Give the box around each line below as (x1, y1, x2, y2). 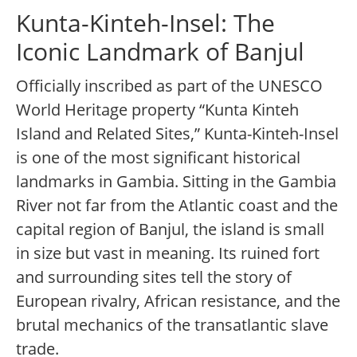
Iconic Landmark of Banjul (16, 35, 304, 69)
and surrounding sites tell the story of (16, 266, 292, 288)
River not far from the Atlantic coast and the (16, 194, 338, 217)
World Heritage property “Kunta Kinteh (16, 99, 299, 121)
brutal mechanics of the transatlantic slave (16, 314, 328, 336)
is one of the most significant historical (16, 147, 300, 169)
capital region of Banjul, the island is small (16, 218, 324, 241)
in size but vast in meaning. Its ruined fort (16, 242, 320, 265)
